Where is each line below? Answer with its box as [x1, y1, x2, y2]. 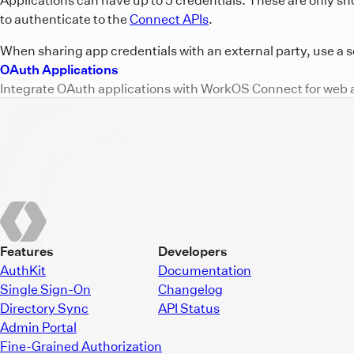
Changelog [158, 281, 223, 297]
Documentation [158, 262, 251, 278]
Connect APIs [130, 10, 209, 27]
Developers [158, 243, 228, 259]
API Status [158, 299, 220, 316]
